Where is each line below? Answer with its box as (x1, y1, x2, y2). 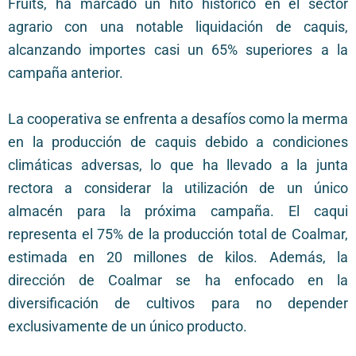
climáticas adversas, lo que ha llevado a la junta (8, 157, 348, 174)
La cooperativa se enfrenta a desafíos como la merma (8, 111, 348, 128)
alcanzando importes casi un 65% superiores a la (8, 42, 348, 59)
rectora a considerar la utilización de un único (8, 180, 348, 197)
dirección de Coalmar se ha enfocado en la (8, 273, 348, 289)
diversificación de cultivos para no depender (8, 296, 348, 312)
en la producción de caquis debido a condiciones (8, 134, 348, 151)
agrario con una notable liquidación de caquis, (8, 19, 348, 36)
